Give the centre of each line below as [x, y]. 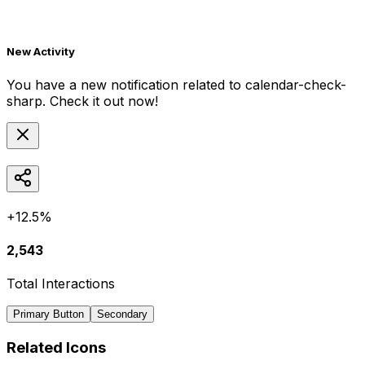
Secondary [122, 314]
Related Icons [56, 347]
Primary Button [48, 314]
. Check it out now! [100, 101]
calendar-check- [296, 84]
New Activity [41, 52]
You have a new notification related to [126, 84]
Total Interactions [61, 284]
